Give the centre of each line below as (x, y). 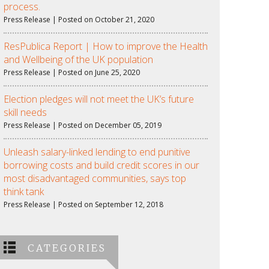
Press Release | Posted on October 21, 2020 (79, 20)
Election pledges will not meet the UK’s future (99, 99)
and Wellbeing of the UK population (78, 59)
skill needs (25, 112)
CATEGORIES (67, 248)
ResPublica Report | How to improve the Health (106, 46)
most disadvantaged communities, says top (95, 178)
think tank (24, 192)
